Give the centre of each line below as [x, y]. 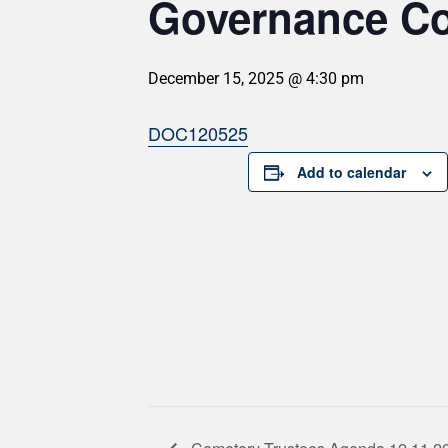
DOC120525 [198, 133]
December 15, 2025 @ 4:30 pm [256, 78]
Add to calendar [351, 172]
